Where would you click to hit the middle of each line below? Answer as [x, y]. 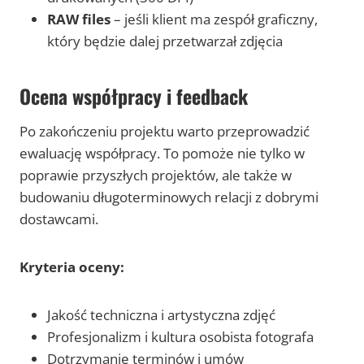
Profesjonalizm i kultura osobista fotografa [180, 337]
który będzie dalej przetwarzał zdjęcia [165, 41]
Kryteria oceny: [72, 267]
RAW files [79, 19]
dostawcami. [59, 219]
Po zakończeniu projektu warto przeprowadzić [165, 132]
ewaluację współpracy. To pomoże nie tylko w [162, 154]
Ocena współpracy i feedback [134, 96]
